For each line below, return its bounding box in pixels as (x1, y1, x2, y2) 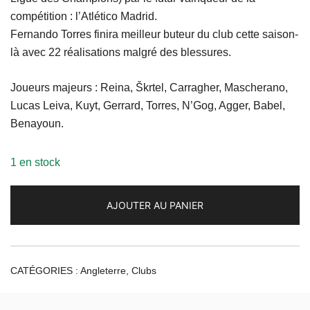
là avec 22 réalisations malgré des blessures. (10, 46, 231, 59)
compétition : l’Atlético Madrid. (10, 10, 157, 23)
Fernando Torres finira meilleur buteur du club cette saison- (10, 28, 298, 41)
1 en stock (10, 156, 60, 169)
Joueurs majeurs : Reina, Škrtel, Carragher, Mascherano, (10, 82, 288, 94)
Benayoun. (10, 118, 64, 130)
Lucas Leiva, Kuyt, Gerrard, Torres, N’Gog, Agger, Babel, (10, 100, 285, 112)
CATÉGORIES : (10, 265, 80, 277)
